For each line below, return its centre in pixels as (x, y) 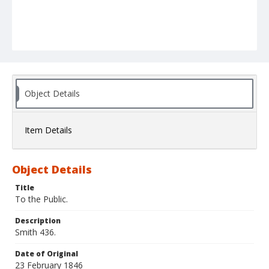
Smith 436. (35, 232)
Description (38, 221)
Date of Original (47, 254)
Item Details (48, 130)
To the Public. (41, 199)
